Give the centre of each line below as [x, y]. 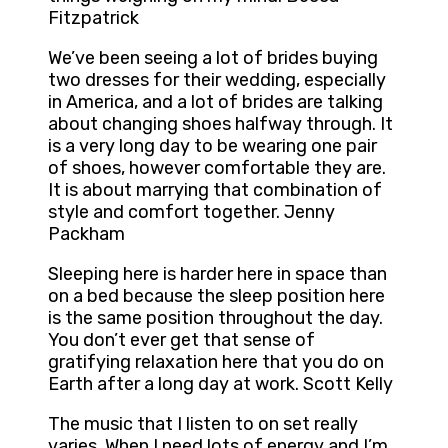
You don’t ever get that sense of [181, 340]
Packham [86, 234]
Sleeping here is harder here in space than [217, 274]
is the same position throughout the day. [215, 318]
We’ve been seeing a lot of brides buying [213, 58]
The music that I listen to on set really [203, 424]
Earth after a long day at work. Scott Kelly [220, 384]
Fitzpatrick [93, 18]
